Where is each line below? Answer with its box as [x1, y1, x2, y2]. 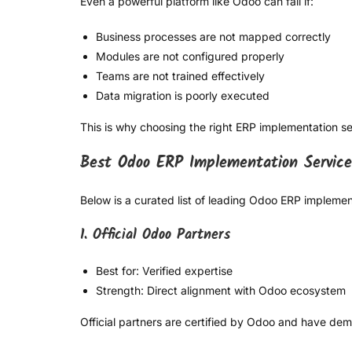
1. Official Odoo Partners [80, 224, 230, 247]
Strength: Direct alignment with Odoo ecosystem [96, 284, 346, 298]
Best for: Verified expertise [96, 264, 233, 278]
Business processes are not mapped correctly [96, 30, 331, 44]
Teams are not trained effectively [96, 69, 265, 83]
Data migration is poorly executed [96, 89, 269, 103]
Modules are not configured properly [96, 49, 284, 64]
